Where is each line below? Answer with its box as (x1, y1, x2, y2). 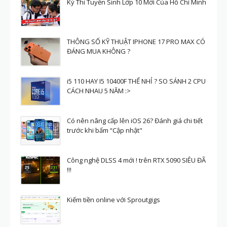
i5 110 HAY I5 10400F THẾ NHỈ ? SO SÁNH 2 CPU (67, 77, 206, 86)
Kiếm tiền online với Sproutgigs (67, 195, 160, 204)
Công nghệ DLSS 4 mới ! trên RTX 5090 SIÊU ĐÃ (67, 156, 206, 165)
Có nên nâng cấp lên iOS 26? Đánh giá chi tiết (67, 116, 203, 125)
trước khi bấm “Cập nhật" (67, 126, 142, 135)
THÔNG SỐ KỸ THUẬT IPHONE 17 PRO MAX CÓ (67, 37, 205, 46)
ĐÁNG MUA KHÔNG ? (67, 47, 130, 56)
